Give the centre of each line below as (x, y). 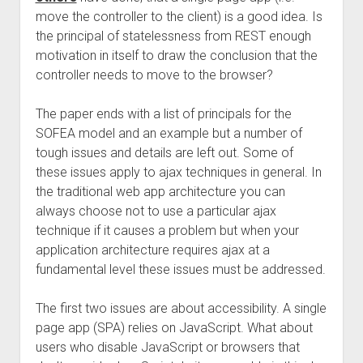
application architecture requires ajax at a (152, 250)
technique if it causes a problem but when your (167, 231)
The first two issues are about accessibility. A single (181, 308)
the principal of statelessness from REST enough (173, 36)
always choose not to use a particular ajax (156, 211)
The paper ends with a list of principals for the (163, 114)
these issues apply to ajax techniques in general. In (178, 172)
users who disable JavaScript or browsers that (167, 347)
